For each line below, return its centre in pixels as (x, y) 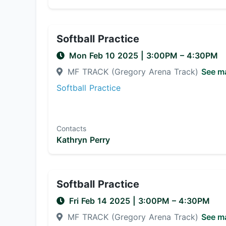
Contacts (71, 128)
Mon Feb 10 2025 (105, 55)
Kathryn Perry (83, 140)
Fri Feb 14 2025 (101, 201)
